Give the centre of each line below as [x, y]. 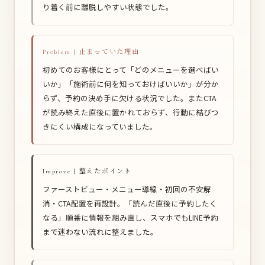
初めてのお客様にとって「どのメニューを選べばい [131, 69]
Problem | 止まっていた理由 [91, 51]
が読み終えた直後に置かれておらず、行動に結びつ [131, 112]
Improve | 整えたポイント [87, 171]
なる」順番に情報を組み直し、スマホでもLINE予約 [130, 217]
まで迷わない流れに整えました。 [100, 231]
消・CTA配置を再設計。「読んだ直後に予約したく [130, 203]
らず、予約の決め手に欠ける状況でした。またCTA [130, 98]
